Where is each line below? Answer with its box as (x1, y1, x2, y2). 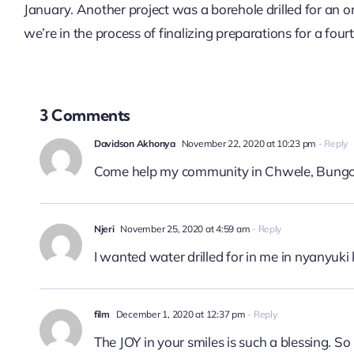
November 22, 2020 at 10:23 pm (179, 137, 317, 149)
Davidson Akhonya (93, 137, 175, 149)
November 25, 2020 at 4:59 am (118, 222, 250, 235)
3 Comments (39, 104, 130, 125)
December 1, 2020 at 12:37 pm (113, 307, 246, 320)
